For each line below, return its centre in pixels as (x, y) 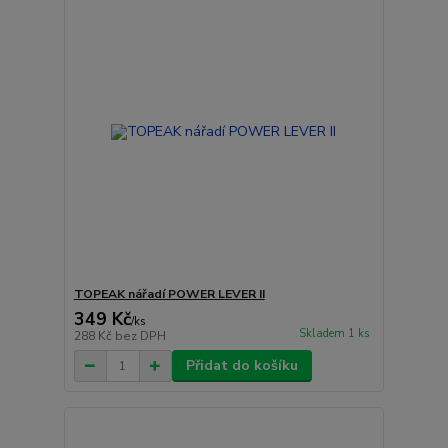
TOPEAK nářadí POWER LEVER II (169, 294)
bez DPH (140, 336)
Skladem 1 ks (334, 334)
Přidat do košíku (241, 366)
